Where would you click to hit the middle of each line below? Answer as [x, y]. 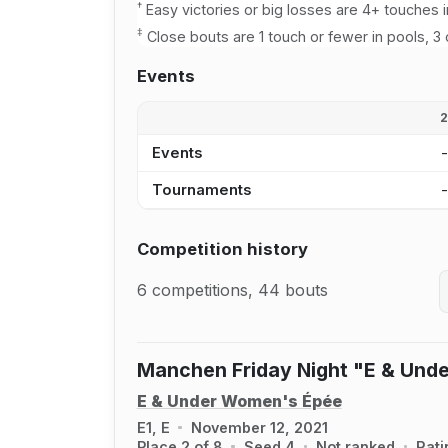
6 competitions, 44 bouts [232, 290]
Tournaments [201, 190]
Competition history [222, 248]
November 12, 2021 [259, 427]
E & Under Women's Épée [239, 401]
